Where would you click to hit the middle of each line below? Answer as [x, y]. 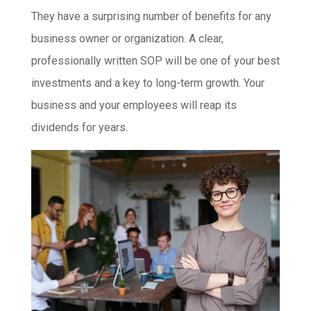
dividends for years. [79, 128]
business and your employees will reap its [134, 106]
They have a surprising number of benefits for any [151, 17]
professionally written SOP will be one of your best [155, 61]
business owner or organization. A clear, [127, 39]
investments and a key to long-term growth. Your [148, 83]
